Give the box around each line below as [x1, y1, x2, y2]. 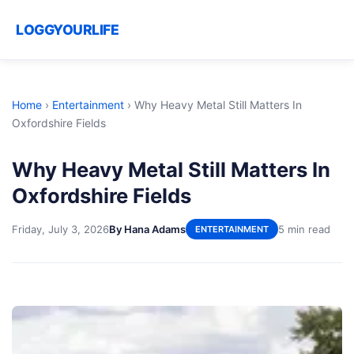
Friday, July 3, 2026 [12, 222, 109, 235]
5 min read [278, 222, 330, 235]
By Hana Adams [109, 222, 186, 235]
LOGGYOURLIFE [16, 21, 119, 38]
